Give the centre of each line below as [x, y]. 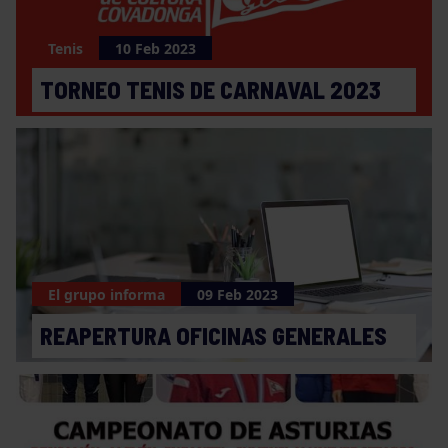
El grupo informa [106, 294]
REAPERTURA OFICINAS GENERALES [213, 335]
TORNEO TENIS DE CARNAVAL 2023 [210, 89]
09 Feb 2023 [237, 294]
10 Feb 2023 [155, 48]
